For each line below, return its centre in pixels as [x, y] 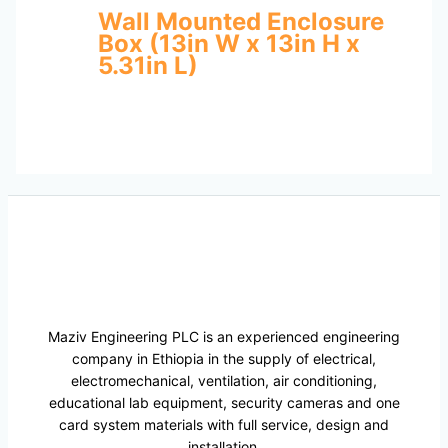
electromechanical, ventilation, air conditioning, [224, 381]
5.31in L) [147, 66]
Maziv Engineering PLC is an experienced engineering [224, 337]
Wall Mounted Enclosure [240, 22]
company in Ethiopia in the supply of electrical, [224, 359]
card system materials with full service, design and [224, 425]
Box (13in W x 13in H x [228, 44]
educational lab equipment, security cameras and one [224, 403]
